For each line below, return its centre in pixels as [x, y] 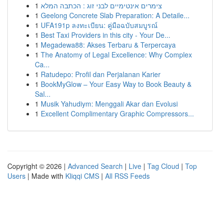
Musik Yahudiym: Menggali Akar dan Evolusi [109, 104]
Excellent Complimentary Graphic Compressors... [117, 113]
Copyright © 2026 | [38, 166]
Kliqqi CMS [82, 176]
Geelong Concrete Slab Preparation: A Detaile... [115, 15]
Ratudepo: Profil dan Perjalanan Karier [101, 74]
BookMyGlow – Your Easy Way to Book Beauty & [116, 84]
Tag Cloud [163, 166]
